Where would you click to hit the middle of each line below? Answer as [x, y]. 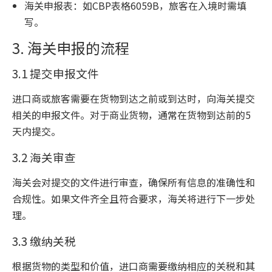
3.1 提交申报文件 [56, 73]
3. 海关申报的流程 [71, 48]
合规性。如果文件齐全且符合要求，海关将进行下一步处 [134, 199]
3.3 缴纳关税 [44, 241]
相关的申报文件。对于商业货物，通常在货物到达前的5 [131, 115]
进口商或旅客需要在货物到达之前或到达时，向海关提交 [134, 98]
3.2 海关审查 [44, 157]
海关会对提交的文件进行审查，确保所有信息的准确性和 [134, 182]
